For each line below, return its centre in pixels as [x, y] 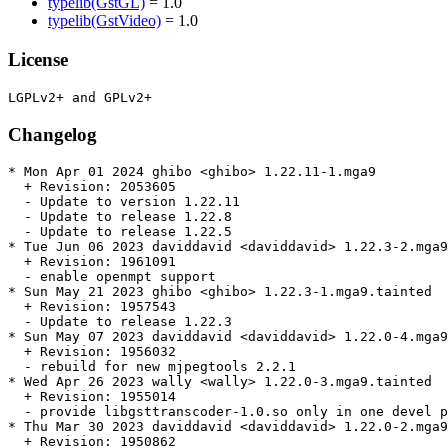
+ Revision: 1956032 [92, 352]
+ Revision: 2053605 [92, 187]
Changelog [52, 134]
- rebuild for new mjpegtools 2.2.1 [152, 367]
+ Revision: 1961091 [92, 262]
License [38, 60]
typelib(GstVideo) [104, 21]
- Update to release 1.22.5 [120, 232]
